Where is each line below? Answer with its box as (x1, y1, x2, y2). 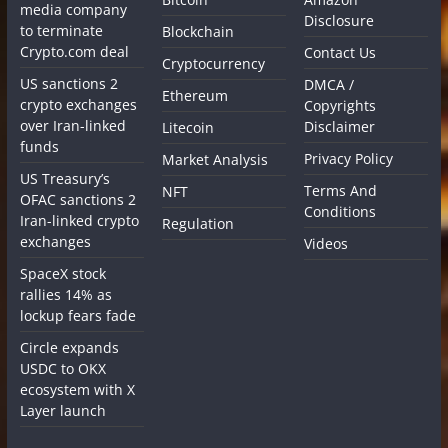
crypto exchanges (19, 94, 137, 114)
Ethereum (162, 85, 229, 105)
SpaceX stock (19, 263, 106, 283)
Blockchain (162, 21, 235, 41)
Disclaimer (304, 116, 376, 136)
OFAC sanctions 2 (19, 189, 136, 209)
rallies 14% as (19, 284, 112, 304)
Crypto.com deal (19, 41, 129, 61)
